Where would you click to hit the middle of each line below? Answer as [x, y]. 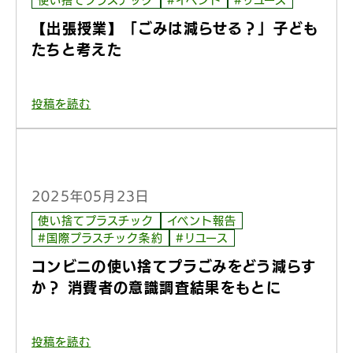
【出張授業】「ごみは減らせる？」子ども [175, 29]
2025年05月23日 [91, 197]
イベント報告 [201, 221]
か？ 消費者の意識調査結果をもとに [156, 288]
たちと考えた [77, 50]
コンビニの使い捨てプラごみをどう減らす [174, 267]
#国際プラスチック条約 [100, 238]
